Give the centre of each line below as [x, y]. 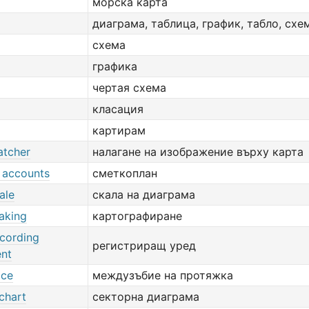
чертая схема [129, 88]
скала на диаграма [144, 195]
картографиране [137, 216]
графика [115, 66]
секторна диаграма [146, 297]
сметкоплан [125, 173]
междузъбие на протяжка [163, 275]
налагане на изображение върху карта [198, 152]
